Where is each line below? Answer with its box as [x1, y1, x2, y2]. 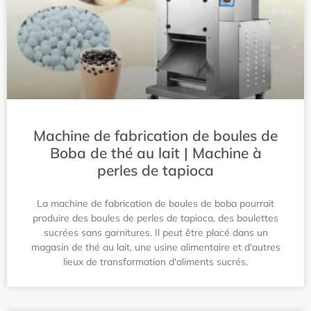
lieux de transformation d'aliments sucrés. [63, 255, 248, 268]
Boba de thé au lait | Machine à [49, 144, 262, 162]
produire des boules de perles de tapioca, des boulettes [33, 212, 278, 224]
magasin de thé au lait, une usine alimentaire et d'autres [31, 241, 280, 253]
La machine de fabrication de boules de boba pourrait [37, 197, 274, 210]
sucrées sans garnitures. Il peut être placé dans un [43, 226, 268, 239]
